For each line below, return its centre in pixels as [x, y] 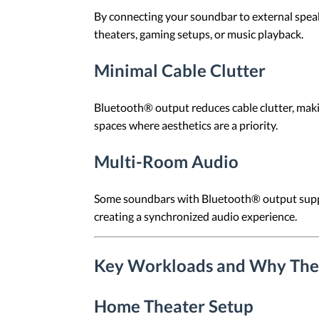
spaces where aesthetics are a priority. [186, 125]
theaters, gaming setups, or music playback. [199, 34]
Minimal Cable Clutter [180, 70]
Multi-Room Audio [166, 161]
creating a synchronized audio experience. [195, 216]
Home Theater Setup [174, 306]
